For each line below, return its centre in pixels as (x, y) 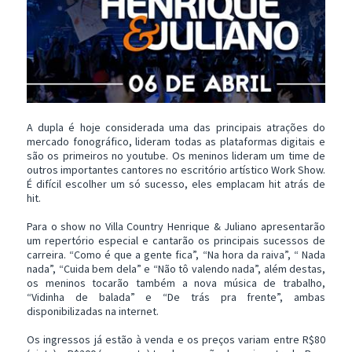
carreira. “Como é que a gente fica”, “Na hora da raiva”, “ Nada (176, 255)
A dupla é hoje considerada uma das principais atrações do (176, 128)
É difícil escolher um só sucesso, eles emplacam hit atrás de (176, 184)
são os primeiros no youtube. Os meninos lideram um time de (176, 156)
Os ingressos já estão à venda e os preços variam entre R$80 (176, 340)
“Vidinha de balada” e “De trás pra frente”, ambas (176, 297)
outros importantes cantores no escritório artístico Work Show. (176, 170)
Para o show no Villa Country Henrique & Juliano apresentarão (176, 227)
